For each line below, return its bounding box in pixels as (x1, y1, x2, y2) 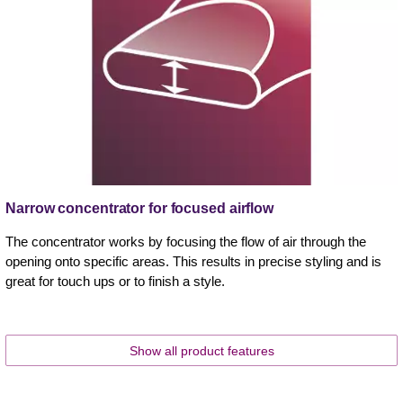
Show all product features (129, 344, 274, 359)
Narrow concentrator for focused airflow (5, 201, 274, 217)
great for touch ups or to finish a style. (5, 273, 225, 290)
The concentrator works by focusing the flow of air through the (5, 234, 366, 250)
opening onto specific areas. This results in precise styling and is (5, 254, 381, 270)
